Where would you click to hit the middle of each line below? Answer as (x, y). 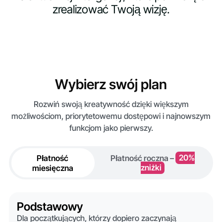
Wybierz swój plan (111, 84)
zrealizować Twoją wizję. (111, 9)
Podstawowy (50, 206)
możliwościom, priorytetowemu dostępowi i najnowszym (111, 116)
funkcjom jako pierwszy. (111, 128)
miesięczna (53, 168)
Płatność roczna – (143, 158)
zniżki (151, 168)
